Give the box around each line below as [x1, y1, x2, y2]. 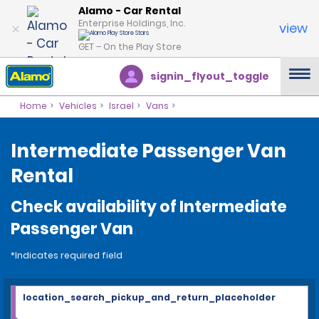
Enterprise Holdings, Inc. [78, 16, 185, 29]
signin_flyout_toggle [150, 69, 269, 83]
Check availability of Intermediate [11, 196, 287, 218]
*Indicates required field [11, 249, 122, 261]
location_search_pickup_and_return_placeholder [23, 291, 276, 303]
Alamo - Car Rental [78, 3, 181, 18]
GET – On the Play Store [78, 40, 182, 53]
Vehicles [58, 100, 97, 112]
